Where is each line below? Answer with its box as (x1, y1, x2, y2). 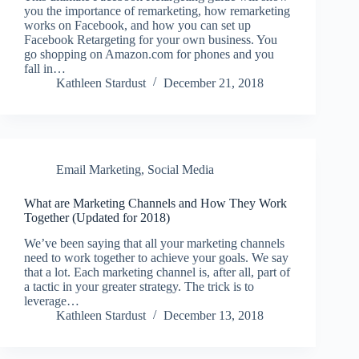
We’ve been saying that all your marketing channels (24, 236, 284, 251)
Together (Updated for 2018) (24, 210, 170, 224)
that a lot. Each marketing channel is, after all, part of (24, 265, 290, 280)
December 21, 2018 (163, 75, 264, 90)
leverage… (24, 294, 79, 309)
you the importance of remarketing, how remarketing (24, 3, 290, 18)
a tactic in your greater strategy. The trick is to (24, 280, 254, 294)
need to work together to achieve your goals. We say (24, 251, 288, 265)
